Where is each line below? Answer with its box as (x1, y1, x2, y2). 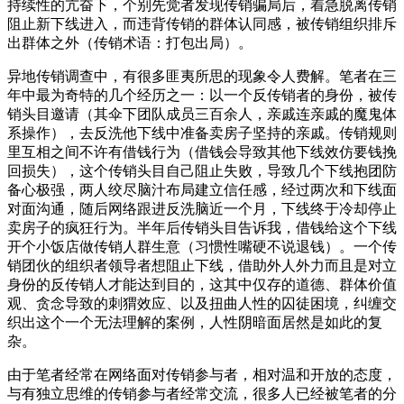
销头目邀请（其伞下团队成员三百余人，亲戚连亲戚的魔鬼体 (7, 106, 397, 122)
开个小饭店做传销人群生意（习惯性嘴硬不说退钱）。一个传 (7, 238, 397, 254)
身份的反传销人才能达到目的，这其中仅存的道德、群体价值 (7, 276, 397, 292)
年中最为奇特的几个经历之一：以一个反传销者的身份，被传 (7, 87, 397, 103)
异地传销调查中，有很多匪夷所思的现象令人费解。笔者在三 (7, 68, 397, 84)
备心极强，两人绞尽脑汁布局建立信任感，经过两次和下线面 (7, 181, 397, 197)
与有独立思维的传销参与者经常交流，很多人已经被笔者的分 (7, 385, 397, 401)
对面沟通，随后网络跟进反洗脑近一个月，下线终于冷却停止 (7, 200, 397, 216)
